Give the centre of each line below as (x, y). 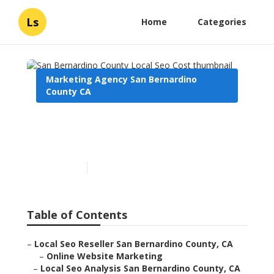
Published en (58, 168)
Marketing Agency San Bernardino (121, 79)
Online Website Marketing (105, 256)
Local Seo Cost (88, 142)
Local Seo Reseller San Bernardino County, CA (134, 244)
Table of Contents (77, 215)
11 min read (114, 168)
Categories (222, 22)
